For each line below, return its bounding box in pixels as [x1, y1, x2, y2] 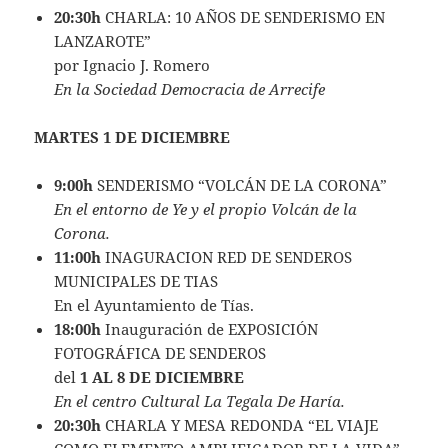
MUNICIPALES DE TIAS [54, 271, 219, 292]
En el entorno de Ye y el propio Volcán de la [54, 199, 358, 220]
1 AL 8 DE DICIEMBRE [80, 367, 245, 388]
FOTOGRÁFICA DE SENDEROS [54, 343, 267, 364]
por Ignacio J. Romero [54, 55, 211, 76]
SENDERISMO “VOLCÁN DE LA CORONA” [93, 175, 388, 196]
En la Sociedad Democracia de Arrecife [54, 79, 326, 100]
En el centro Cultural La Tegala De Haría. [54, 391, 346, 412]
